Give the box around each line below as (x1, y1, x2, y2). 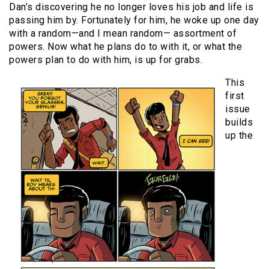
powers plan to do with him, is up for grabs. (9, 53, 202, 65)
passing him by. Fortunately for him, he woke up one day (9, 14, 259, 26)
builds (225, 116, 253, 128)
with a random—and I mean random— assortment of (9, 27, 237, 39)
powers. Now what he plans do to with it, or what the (9, 40, 242, 52)
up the (225, 129, 253, 141)
